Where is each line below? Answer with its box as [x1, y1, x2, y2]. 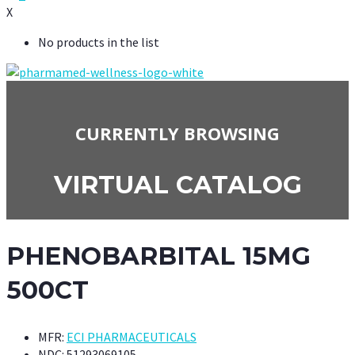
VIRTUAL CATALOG [53, 170, 302, 200]
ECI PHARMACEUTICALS [67, 329, 197, 345]
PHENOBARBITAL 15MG [6, 241, 311, 272]
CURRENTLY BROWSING [75, 120, 280, 145]
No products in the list [38, 34, 159, 50]
